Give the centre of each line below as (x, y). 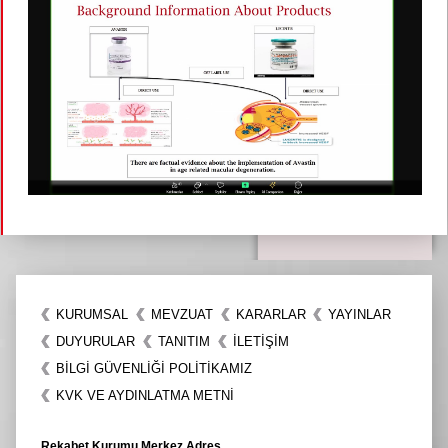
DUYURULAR (95, 341)
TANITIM (183, 341)
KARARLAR (270, 314)
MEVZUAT (181, 314)
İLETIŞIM (260, 341)
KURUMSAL (92, 314)
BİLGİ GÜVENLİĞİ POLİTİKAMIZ (154, 368)
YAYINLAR (360, 314)
